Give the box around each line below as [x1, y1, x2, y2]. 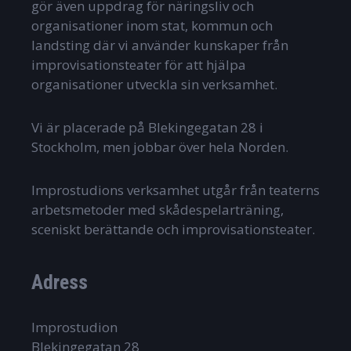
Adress [31, 270, 88, 295]
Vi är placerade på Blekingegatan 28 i [31, 118, 263, 137]
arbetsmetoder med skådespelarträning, [31, 201, 284, 219]
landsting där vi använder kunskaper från [31, 36, 288, 55]
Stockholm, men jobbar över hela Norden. [31, 138, 288, 157]
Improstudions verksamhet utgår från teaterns [31, 181, 320, 200]
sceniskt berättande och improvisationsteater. [31, 220, 315, 239]
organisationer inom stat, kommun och [31, 16, 273, 35]
